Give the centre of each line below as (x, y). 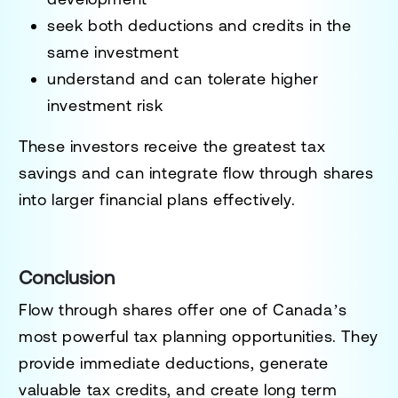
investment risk (105, 105)
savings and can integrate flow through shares (196, 172)
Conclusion (67, 277)
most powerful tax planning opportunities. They (199, 336)
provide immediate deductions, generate (174, 362)
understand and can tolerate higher (183, 78)
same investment (113, 52)
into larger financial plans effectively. (157, 199)
